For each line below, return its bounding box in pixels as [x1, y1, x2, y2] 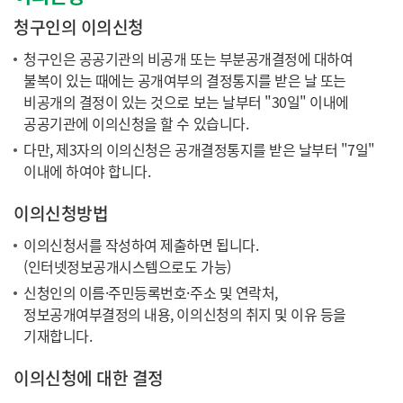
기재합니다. [23, 324, 93, 346]
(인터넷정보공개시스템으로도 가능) [23, 255, 231, 277]
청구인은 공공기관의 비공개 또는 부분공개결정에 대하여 [23, 47, 354, 69]
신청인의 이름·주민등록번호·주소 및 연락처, [23, 281, 278, 303]
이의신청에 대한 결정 [13, 364, 164, 390]
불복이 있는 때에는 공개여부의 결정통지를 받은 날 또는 [23, 68, 346, 91]
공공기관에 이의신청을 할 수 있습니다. [23, 112, 249, 134]
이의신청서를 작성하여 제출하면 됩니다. [23, 233, 259, 255]
